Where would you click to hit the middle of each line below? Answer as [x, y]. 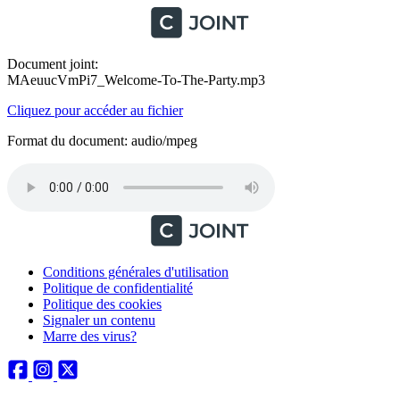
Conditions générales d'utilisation [136, 272]
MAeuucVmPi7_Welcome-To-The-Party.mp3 [136, 80]
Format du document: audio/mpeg [102, 141]
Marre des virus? [90, 336]
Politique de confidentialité [118, 288]
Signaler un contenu [99, 320]
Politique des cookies [102, 304]
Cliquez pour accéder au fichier [95, 110]
